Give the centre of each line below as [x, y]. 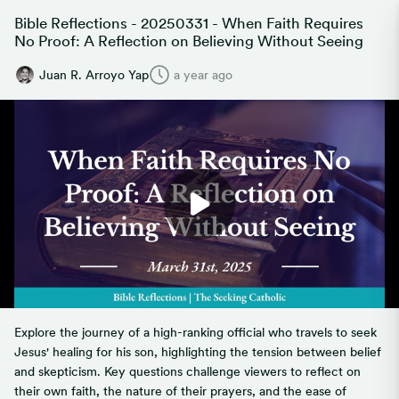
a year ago [203, 75]
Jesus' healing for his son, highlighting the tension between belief [198, 352]
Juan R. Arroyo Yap [94, 75]
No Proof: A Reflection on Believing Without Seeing [189, 41]
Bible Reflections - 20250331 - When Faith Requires [189, 23]
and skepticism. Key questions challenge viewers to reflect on [187, 371]
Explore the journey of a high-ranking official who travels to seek [195, 332]
